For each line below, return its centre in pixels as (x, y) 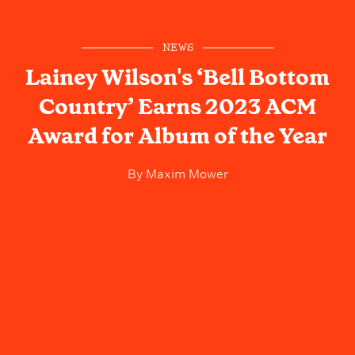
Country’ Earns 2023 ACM (177, 106)
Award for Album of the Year (177, 136)
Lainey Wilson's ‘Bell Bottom (177, 77)
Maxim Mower (185, 172)
